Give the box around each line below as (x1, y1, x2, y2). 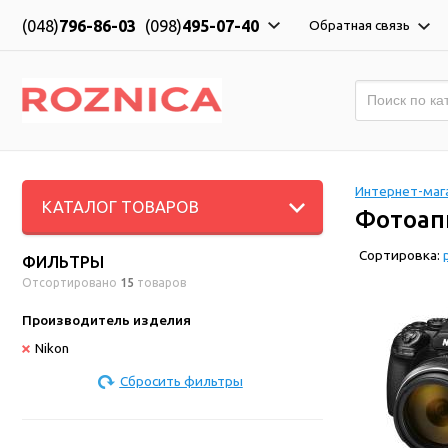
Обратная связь (309, 17, 413, 33)
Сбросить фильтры (119, 373, 243, 389)
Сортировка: (359, 247, 443, 264)
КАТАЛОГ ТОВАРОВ (42, 198, 199, 216)
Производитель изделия (22, 312, 191, 328)
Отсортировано (22, 276, 120, 289)
